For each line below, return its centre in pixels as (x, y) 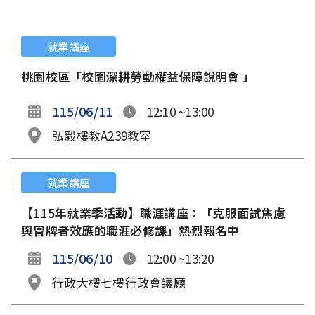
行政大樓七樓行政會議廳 (119, 282)
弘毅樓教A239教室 (102, 135)
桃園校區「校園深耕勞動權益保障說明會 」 (140, 76)
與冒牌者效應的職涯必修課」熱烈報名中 (130, 230)
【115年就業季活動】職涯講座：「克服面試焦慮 (153, 212)
